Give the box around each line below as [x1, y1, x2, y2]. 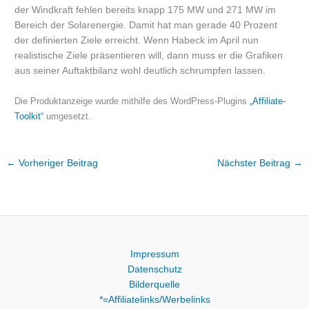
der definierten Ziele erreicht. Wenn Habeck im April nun [14, 35, 259, 46]
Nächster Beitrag [217, 158, 293, 169]
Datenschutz [127, 263, 182, 275]
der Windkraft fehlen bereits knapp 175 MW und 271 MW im [14, 5, 277, 16]
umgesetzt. [43, 111, 92, 122]
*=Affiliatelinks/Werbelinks [99, 294, 210, 305]
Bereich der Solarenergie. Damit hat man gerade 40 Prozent [14, 20, 278, 31]
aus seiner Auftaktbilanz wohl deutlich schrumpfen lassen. [14, 66, 266, 77]
